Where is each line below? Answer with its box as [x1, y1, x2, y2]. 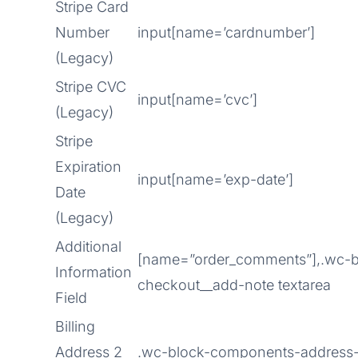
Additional [55, 238, 121, 255]
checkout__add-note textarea [137, 276, 331, 293]
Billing [55, 318, 95, 335]
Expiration [55, 158, 121, 175]
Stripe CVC [55, 78, 126, 95]
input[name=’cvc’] [137, 91, 257, 108]
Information [55, 264, 132, 280]
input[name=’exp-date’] [137, 171, 293, 188]
